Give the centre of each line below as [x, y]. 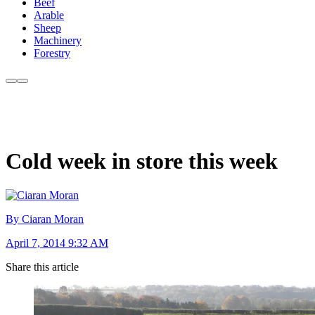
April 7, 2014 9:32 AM [57, 243]
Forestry [52, 53]
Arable [49, 15]
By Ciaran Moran [45, 219]
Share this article [42, 267]
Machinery [58, 41]
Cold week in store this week [142, 161]
